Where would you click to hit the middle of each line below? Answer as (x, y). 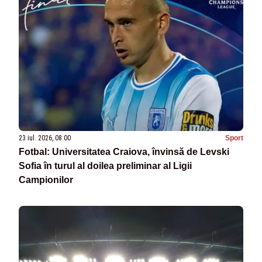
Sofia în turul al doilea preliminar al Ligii (105, 166)
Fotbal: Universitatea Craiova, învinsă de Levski (124, 152)
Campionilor (46, 180)
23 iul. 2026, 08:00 (45, 138)
